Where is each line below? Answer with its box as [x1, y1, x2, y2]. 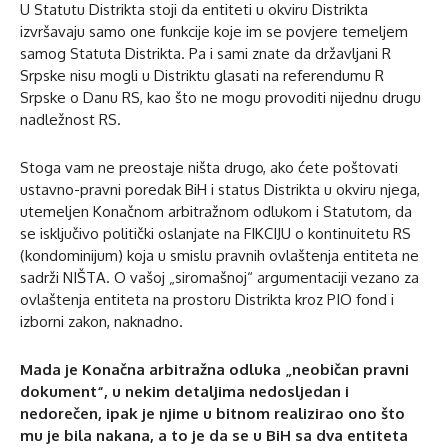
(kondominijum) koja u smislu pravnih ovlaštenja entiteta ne [20, 245, 419, 265]
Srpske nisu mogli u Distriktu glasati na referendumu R [20, 65, 384, 85]
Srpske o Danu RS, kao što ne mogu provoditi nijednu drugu [20, 87, 421, 107]
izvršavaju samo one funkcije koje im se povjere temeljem [20, 21, 408, 41]
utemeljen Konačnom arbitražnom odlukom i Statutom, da [20, 201, 412, 221]
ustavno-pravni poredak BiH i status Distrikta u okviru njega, [20, 179, 420, 199]
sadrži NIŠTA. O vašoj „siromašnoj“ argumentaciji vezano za [20, 267, 419, 287]
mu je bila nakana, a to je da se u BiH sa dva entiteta [20, 425, 408, 445]
